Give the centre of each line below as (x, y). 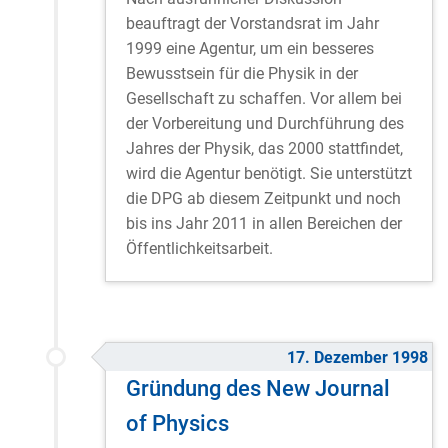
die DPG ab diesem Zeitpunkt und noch (263, 199)
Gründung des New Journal (258, 388)
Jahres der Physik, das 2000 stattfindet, (264, 149)
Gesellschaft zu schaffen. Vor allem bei (264, 99)
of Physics (177, 423)
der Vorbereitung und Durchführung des (265, 124)
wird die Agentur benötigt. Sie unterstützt (269, 174)
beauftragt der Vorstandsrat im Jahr (252, 24)
